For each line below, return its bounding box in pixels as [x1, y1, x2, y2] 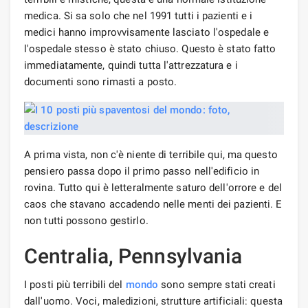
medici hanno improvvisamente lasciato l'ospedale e [24, 25, 269, 38]
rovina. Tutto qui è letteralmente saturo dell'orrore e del [24, 181, 282, 194]
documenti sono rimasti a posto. [24, 75, 177, 88]
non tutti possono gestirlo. [24, 214, 148, 227]
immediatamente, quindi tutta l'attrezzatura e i [24, 58, 238, 71]
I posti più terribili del [24, 278, 126, 291]
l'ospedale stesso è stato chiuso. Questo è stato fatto [24, 42, 276, 55]
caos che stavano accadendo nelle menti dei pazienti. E [24, 197, 283, 210]
